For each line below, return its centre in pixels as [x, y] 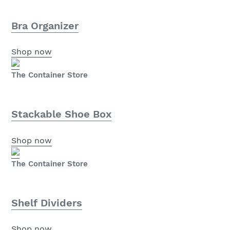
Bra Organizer [45, 25]
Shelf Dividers [47, 203]
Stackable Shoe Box [61, 114]
